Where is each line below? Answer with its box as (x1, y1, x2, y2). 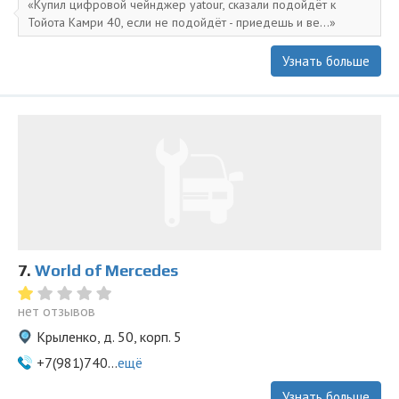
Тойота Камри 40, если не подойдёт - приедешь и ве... (28, 14, 330, 30)
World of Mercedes (35, 261, 178, 280)
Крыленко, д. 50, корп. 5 (37, 328, 182, 346)
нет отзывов (18, 302, 95, 320)
